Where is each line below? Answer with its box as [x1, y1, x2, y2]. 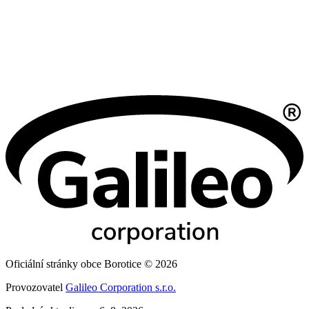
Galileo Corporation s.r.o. [66, 281, 176, 294]
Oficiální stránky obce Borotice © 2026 [6, 258, 177, 270]
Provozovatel [6, 281, 66, 294]
